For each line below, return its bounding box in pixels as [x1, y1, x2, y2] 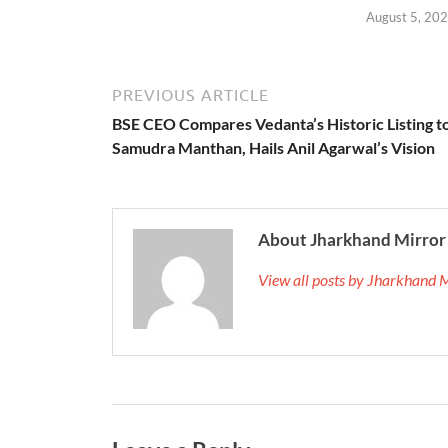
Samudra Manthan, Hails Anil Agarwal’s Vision [112, 137, 435, 157]
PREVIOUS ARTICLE [112, 85, 269, 104]
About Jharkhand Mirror [258, 228, 446, 250]
